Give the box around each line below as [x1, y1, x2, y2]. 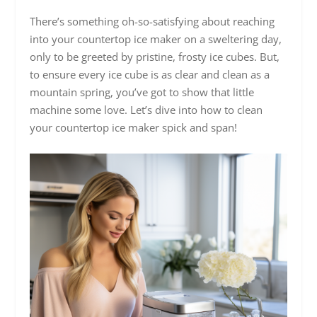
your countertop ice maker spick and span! [30, 120, 238, 134]
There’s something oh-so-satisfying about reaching [30, 13, 275, 28]
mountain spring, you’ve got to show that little [30, 84, 255, 99]
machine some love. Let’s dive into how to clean [30, 102, 263, 117]
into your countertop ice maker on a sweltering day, [30, 31, 282, 46]
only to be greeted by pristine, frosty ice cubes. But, [30, 49, 280, 64]
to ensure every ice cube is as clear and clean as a [30, 67, 270, 81]
